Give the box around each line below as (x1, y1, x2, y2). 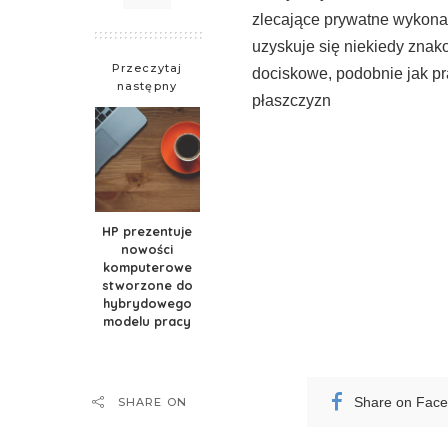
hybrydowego (102, 295, 192, 311)
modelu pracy (103, 313, 191, 329)
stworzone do (101, 277, 193, 293)
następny (117, 79, 177, 93)
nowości (121, 241, 173, 257)
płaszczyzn (252, 92, 331, 109)
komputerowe (102, 259, 192, 275)
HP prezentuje (102, 223, 192, 239)
